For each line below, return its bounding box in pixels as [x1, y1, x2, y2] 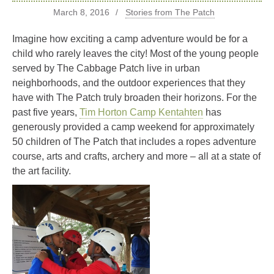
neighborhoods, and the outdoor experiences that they [12, 77, 245, 88]
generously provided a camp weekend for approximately [12, 121, 254, 132]
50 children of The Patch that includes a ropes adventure [12, 136, 256, 147]
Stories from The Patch [125, 7, 215, 17]
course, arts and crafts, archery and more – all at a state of [12, 150, 261, 161]
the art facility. [12, 165, 71, 176]
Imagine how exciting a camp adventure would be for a [12, 33, 248, 44]
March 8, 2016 [53, 7, 110, 17]
